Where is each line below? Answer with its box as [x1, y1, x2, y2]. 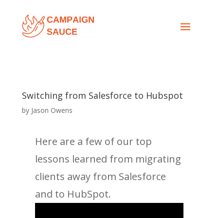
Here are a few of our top [35, 134, 152, 148]
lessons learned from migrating [35, 152, 181, 165]
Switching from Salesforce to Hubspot [21, 89, 183, 101]
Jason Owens [31, 105, 73, 115]
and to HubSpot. [35, 187, 111, 200]
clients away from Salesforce [35, 169, 166, 183]
